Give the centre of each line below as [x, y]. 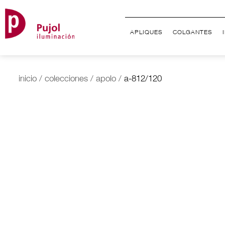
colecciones [66, 80]
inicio [28, 80]
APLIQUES [147, 33]
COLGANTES [193, 33]
